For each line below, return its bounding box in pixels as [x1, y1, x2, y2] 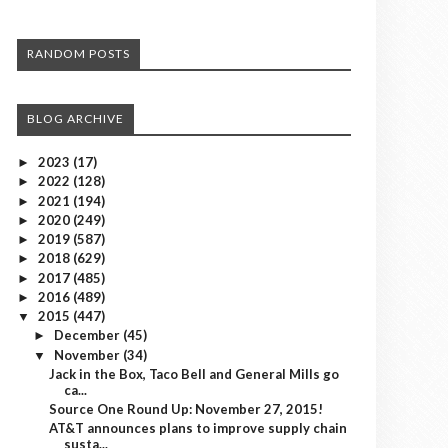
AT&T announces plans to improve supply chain [49, 420, 348, 437]
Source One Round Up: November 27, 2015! [49, 401, 324, 417]
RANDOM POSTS [27, 46, 130, 61]
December [53, 327, 123, 344]
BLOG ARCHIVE [27, 111, 124, 126]
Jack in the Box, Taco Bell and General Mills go [49, 365, 340, 382]
